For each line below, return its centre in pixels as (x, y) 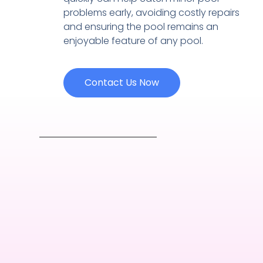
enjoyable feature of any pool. (133, 41)
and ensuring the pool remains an (141, 26)
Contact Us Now (122, 83)
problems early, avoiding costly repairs (151, 12)
